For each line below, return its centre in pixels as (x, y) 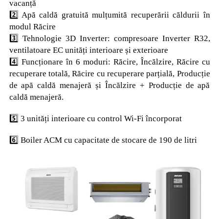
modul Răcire (32, 26)
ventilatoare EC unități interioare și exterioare (88, 50)
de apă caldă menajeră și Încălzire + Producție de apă (109, 85)
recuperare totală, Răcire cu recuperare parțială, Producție (109, 73)
